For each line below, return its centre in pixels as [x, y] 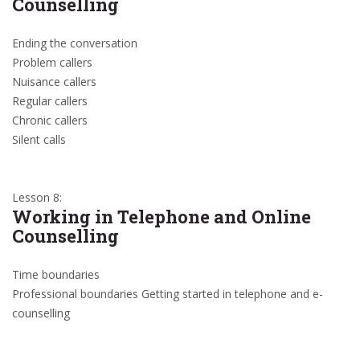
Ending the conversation [75, 43]
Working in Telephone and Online [162, 217]
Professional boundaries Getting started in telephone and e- [168, 294]
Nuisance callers [54, 82]
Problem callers [52, 62]
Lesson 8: [37, 197]
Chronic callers [50, 120]
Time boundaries [56, 274]
